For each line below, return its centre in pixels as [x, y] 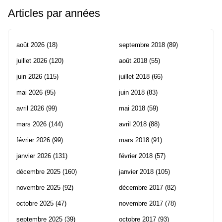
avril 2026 [30, 109]
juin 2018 [132, 93]
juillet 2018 [134, 77]
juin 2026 [29, 77]
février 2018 [136, 156]
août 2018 [133, 61]
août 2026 [30, 45]
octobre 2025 [35, 204]
